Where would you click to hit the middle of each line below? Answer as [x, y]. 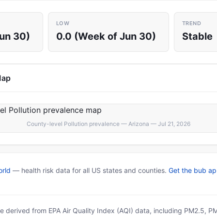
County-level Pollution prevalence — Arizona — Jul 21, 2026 [108, 124]
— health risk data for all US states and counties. [90, 170]
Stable [197, 36]
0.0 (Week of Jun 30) [106, 36]
